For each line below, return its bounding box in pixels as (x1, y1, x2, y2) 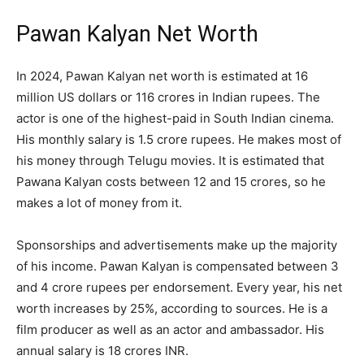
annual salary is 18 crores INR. (16, 342, 188, 358)
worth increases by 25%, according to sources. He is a (16, 300, 327, 316)
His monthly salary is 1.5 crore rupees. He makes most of (16, 131, 341, 147)
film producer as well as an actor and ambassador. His (16, 321, 324, 337)
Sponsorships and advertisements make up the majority (16, 236, 337, 253)
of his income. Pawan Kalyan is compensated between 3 (16, 258, 339, 274)
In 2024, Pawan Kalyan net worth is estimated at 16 (16, 67, 308, 84)
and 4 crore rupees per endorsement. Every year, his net (16, 279, 342, 295)
